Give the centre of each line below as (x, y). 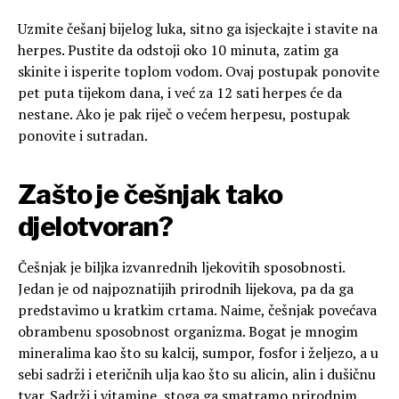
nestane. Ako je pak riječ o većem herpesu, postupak (184, 114)
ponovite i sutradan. (83, 136)
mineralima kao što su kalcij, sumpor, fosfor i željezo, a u (198, 353)
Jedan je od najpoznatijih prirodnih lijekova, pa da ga (186, 289)
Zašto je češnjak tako (151, 195)
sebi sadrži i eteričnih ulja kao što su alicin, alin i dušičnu (197, 375)
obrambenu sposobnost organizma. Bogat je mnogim (188, 332)
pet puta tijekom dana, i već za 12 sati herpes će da (180, 93)
